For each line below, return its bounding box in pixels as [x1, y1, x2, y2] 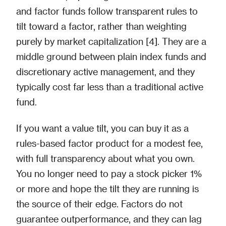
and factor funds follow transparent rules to [16, 5, 198, 16]
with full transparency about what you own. [16, 152, 195, 163]
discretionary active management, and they [16, 66, 195, 77]
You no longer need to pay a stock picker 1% [16, 167, 202, 179]
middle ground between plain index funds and [16, 50, 206, 62]
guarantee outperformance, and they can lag [16, 213, 202, 224]
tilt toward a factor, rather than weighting [16, 20, 187, 31]
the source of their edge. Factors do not [16, 198, 183, 209]
